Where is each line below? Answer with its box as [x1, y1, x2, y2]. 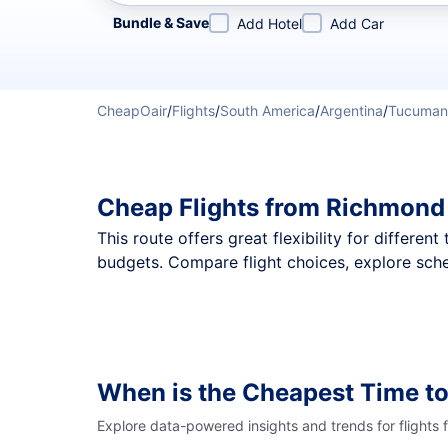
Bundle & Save [113, 14, 209, 31]
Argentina [320, 102, 383, 119]
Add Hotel [237, 15, 302, 32]
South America [220, 102, 315, 119]
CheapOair [97, 102, 167, 119]
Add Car [330, 15, 384, 32]
